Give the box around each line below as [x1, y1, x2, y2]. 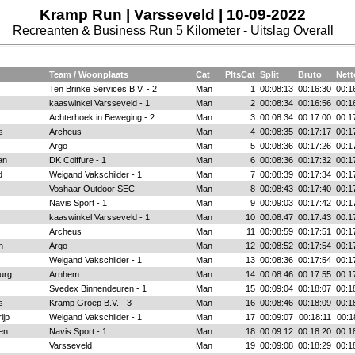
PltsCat [224, 70, 255, 79]
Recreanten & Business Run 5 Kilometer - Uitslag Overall [12, 24, 334, 37]
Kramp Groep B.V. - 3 [48, 298, 132, 307]
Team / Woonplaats [48, 70, 128, 79]
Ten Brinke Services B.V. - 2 [48, 84, 157, 94]
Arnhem [48, 269, 79, 279]
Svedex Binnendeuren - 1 [48, 284, 147, 293]
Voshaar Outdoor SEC [48, 184, 135, 193]
